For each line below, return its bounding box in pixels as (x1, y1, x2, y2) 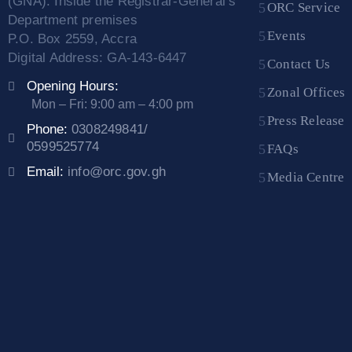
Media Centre (267, 170, 345, 185)
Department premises (8, 13, 137, 28)
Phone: (27, 122, 71, 137)
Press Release (267, 113, 345, 128)
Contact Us (267, 57, 331, 71)
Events (267, 28, 306, 43)
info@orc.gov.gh (68, 164, 166, 180)
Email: (27, 164, 68, 180)
